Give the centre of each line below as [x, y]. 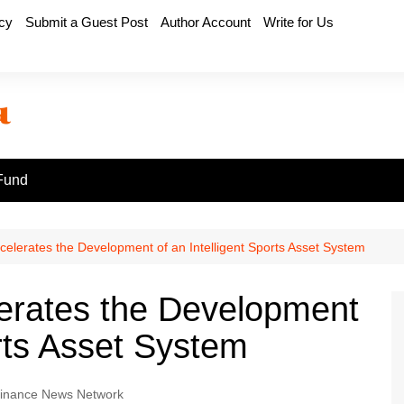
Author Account [206, 22]
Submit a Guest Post [87, 22]
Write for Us [298, 22]
